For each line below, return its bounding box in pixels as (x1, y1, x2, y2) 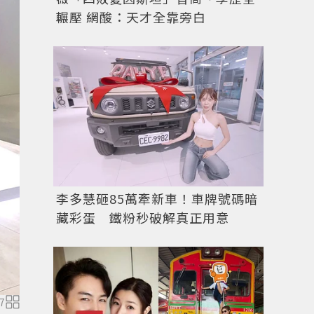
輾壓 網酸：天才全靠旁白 (56, 7, 206, 26)
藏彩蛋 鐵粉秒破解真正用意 (56, 207, 229, 226)
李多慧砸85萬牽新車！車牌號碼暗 (56, 189, 258, 207)
